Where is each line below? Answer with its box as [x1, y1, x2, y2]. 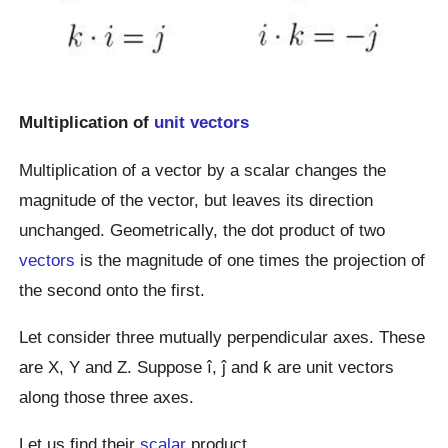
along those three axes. [19, 386, 195, 407]
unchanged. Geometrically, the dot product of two [19, 219, 386, 240]
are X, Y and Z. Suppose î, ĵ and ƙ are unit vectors [19, 356, 395, 377]
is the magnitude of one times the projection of [75, 249, 426, 270]
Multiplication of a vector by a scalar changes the [19, 159, 387, 180]
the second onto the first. [19, 279, 206, 300]
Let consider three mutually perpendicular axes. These [19, 326, 426, 347]
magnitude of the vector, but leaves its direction [19, 189, 374, 210]
